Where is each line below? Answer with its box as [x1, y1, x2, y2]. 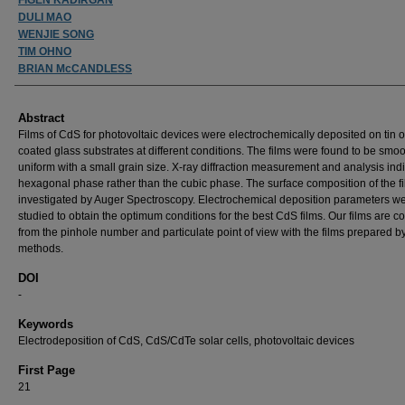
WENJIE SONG [18, 27, 94, 41]
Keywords [18, 316, 73, 331]
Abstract [18, 110, 64, 125]
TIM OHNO [18, 44, 71, 58]
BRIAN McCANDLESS [18, 61, 132, 75]
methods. [18, 241, 63, 255]
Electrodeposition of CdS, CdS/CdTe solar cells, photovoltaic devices [18, 334, 354, 347]
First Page [18, 363, 75, 377]
